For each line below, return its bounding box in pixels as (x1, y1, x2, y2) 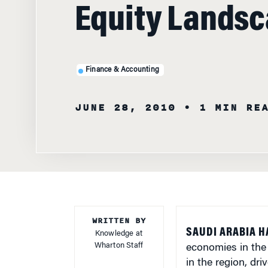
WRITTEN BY (92, 215, 146, 227)
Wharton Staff (94, 242, 144, 249)
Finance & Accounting (86, 66, 159, 74)
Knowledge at (95, 230, 143, 237)
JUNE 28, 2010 (74, 100, 176, 115)
